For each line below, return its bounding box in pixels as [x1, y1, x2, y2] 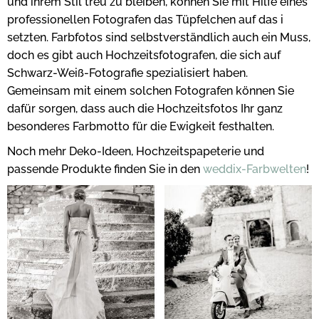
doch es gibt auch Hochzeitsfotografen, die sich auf [7, 48, 281, 63]
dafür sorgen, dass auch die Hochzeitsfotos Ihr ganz [7, 102, 283, 116]
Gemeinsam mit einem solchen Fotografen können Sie [7, 84, 294, 98]
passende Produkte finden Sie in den [7, 162, 203, 177]
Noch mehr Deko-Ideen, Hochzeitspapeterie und [7, 145, 264, 159]
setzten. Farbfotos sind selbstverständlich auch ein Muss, [7, 31, 310, 45]
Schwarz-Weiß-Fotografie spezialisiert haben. [7, 66, 248, 80]
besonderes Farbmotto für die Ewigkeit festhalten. [7, 120, 274, 134]
